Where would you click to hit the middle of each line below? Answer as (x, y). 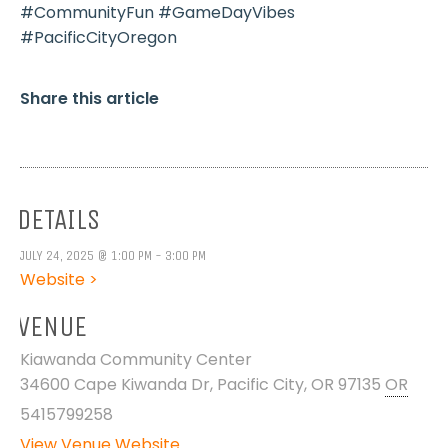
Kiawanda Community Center (135, 360)
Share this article (89, 99)
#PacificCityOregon (98, 38)
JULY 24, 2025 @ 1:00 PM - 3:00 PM (112, 256)
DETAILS (58, 220)
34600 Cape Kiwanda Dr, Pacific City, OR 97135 (200, 385)
